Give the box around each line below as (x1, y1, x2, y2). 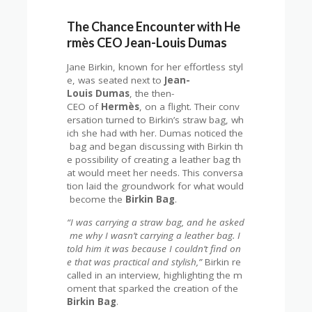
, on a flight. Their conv (139, 100, 240, 113)
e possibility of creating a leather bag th (67, 153, 242, 166)
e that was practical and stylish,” (67, 255, 203, 268)
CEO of (67, 100, 102, 113)
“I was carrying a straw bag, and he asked (67, 215, 245, 228)
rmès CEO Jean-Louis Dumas (67, 35, 228, 50)
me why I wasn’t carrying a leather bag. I (67, 228, 244, 242)
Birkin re (202, 255, 242, 268)
